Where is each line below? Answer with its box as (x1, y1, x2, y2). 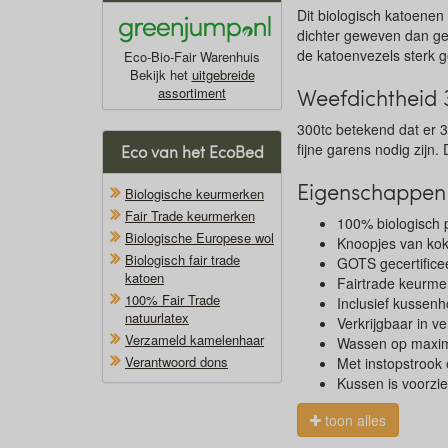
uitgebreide (191, 65, 255, 84)
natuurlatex (125, 308, 189, 327)
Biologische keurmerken (125, 184, 264, 203)
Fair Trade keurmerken (125, 206, 255, 225)
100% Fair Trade (125, 290, 220, 309)
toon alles (321, 410, 386, 431)
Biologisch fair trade (125, 250, 240, 269)
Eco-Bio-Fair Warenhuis (124, 47, 260, 66)
